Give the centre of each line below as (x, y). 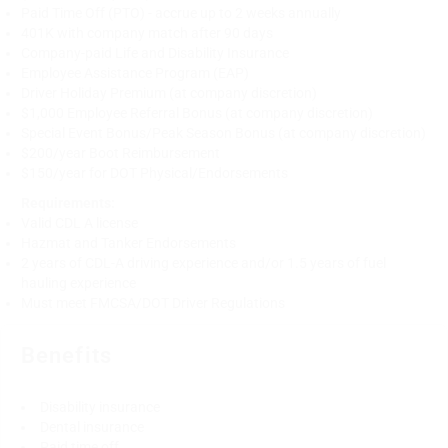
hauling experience (78, 282)
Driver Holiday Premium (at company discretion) (169, 92)
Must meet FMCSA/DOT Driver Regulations (153, 302)
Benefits (66, 355)
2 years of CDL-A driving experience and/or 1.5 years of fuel (203, 262)
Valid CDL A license (79, 222)
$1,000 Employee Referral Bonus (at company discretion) (197, 112)
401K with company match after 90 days (147, 32)
